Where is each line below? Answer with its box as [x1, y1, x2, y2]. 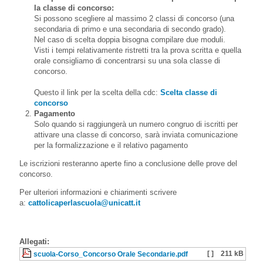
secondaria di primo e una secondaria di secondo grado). [34, 24, 226, 33]
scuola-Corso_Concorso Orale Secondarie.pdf [33, 249, 188, 258]
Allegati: [19, 237, 49, 246]
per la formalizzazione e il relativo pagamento [34, 140, 188, 150]
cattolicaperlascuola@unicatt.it [28, 198, 140, 207]
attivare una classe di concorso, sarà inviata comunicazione [34, 130, 238, 139]
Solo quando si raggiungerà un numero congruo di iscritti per [34, 119, 238, 129]
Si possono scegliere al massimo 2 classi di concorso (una [34, 14, 234, 23]
